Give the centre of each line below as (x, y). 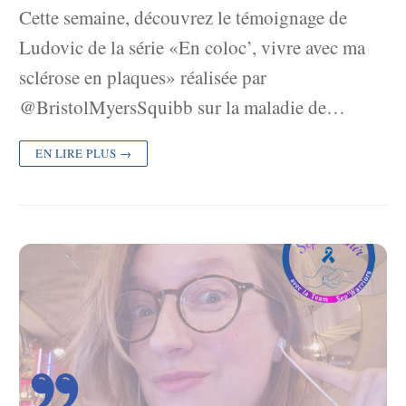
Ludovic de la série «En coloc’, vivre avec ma (192, 47)
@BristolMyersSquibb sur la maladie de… (182, 106)
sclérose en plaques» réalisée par (143, 77)
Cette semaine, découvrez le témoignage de (183, 17)
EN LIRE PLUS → (83, 153)
